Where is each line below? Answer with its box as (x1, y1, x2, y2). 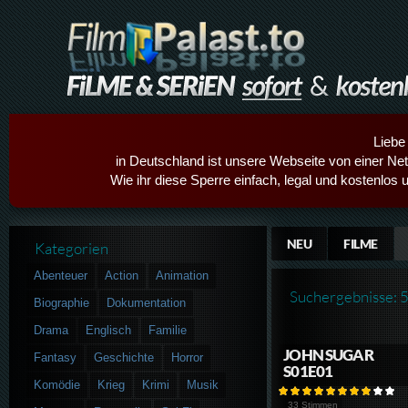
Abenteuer (34, 268, 88, 282)
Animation (156, 268, 209, 282)
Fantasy (34, 350, 77, 364)
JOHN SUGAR (283, 345, 373, 365)
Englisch (86, 322, 132, 337)
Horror (171, 350, 204, 364)
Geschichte (94, 350, 155, 364)
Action (105, 268, 139, 282)
